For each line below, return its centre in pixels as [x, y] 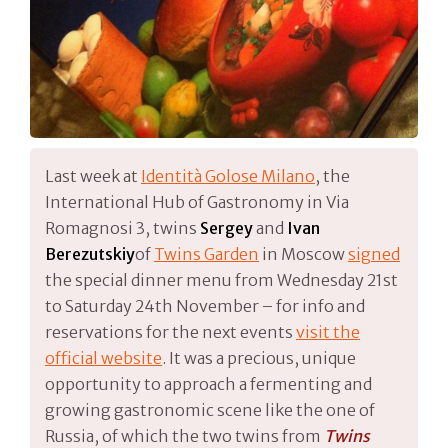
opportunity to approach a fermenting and [208, 383]
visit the [328, 331]
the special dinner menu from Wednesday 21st [221, 279]
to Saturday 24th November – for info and [205, 305]
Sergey [228, 227]
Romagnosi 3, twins [122, 227]
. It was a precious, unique [259, 357]
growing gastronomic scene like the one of [210, 409]
